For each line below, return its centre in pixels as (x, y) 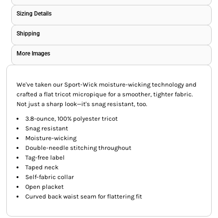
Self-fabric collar (50, 177)
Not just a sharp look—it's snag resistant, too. (82, 104)
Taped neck (42, 167)
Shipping (28, 34)
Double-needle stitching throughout (78, 148)
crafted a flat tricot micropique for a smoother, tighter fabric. (105, 94)
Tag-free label (45, 157)
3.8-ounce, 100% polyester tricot (72, 118)
